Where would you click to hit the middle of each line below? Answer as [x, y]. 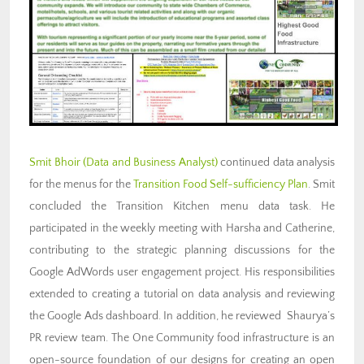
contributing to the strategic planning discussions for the [182, 250]
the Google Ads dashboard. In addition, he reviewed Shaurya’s [182, 316]
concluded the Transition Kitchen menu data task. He [182, 206]
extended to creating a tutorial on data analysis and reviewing [182, 294]
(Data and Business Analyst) [150, 162]
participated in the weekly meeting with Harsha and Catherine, [182, 228]
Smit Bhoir [55, 162]
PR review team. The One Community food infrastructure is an [182, 338]
